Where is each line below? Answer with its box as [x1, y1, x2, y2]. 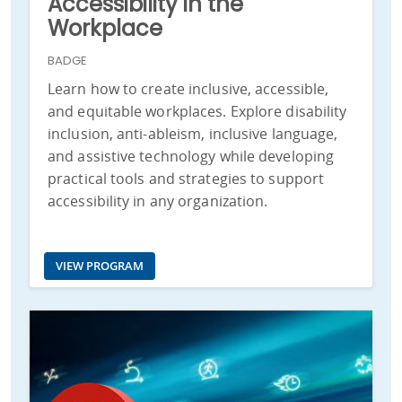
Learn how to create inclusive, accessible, [48, 78, 329, 99]
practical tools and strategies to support [48, 168, 325, 188]
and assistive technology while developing [48, 145, 335, 166]
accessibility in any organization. [48, 190, 268, 211]
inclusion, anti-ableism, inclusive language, [48, 123, 338, 144]
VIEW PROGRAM [56, 257, 144, 274]
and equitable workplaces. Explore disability [48, 100, 347, 121]
